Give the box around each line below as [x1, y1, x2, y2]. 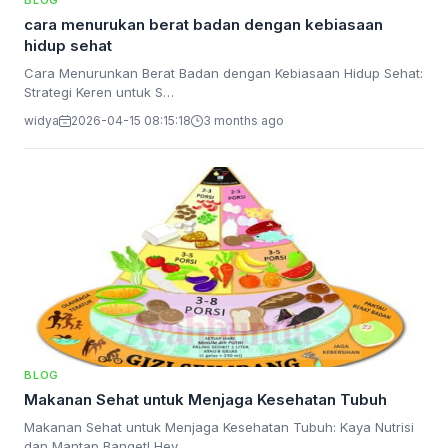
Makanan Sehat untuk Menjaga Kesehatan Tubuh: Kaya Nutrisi [24, 419, 414, 435]
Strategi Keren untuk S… [24, 84, 174, 100]
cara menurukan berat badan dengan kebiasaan [24, 15, 383, 34]
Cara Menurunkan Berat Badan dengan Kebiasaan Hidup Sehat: [24, 65, 423, 81]
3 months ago [203, 113, 284, 128]
